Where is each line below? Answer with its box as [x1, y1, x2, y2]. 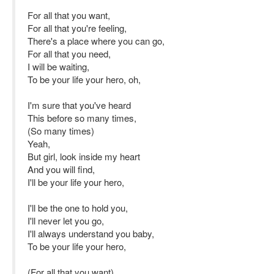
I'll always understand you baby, [28, 227, 154, 240]
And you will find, [28, 163, 95, 176]
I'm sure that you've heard [28, 98, 131, 111]
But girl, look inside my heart [28, 150, 140, 163]
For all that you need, [28, 47, 111, 60]
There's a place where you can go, [28, 34, 165, 47]
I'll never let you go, [28, 214, 104, 227]
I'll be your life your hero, [28, 176, 124, 188]
